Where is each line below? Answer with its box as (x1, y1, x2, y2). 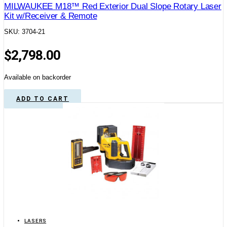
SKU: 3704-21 (4, 28, 45, 36)
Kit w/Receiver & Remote (4, 11, 97, 21)
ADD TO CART (16, 95, 69, 102)
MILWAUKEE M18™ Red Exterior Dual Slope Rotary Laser (4, 2, 221, 12)
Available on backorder (4, 73, 71, 81)
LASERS (24, 218, 47, 223)
